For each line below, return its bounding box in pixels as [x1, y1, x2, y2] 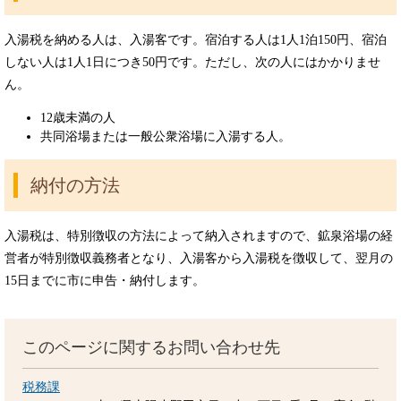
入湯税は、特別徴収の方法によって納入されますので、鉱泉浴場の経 [4, 229, 393, 243]
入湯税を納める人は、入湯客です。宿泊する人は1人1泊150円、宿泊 [4, 33, 387, 47]
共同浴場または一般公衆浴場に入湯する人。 [40, 130, 291, 143]
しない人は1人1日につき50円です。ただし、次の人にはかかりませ [4, 55, 380, 69]
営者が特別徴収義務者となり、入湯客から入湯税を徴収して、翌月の [4, 252, 393, 265]
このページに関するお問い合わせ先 [22, 338, 280, 356]
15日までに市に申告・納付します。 [4, 274, 205, 287]
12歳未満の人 [40, 111, 115, 124]
